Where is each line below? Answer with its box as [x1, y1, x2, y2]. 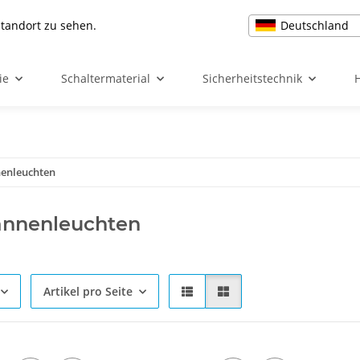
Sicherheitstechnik [202, 71, 302, 86]
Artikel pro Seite [43, 284, 133, 299]
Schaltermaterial [61, 71, 150, 86]
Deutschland [280, 17, 349, 33]
